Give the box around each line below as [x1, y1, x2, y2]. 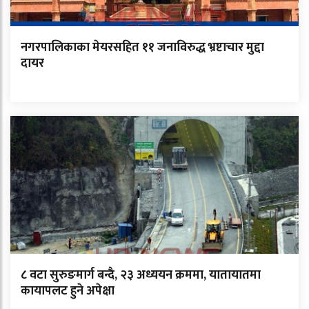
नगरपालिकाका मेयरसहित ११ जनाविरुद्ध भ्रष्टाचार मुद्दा [21, 37, 264, 59]
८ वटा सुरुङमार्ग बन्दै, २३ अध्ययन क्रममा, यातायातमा [21, 265, 261, 286]
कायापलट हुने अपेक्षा [21, 281, 114, 302]
